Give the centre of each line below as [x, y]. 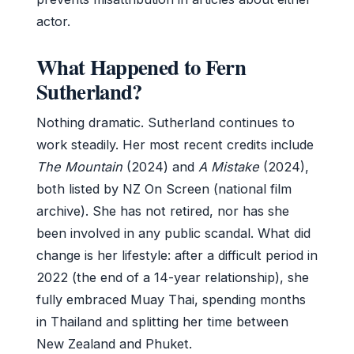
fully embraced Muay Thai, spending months [171, 299]
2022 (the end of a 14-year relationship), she [173, 277]
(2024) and [160, 166]
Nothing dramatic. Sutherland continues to [166, 122]
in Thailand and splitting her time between [162, 321]
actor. [53, 21]
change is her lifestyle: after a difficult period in [177, 255]
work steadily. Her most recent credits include [175, 144]
